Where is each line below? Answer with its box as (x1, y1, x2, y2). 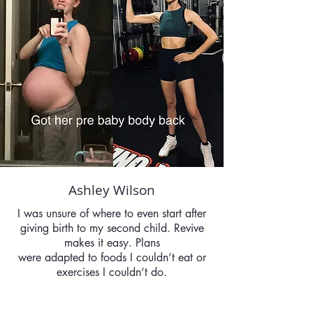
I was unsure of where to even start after (17, 206, 206, 221)
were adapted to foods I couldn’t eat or (17, 250, 206, 265)
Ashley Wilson (68, 181, 155, 199)
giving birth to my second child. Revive (20, 221, 204, 235)
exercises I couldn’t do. (57, 265, 167, 279)
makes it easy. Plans (64, 235, 160, 250)
